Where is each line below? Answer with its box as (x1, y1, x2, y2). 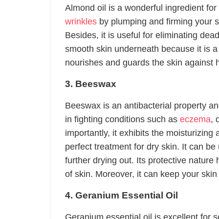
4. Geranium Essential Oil (65, 190, 178, 200)
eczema (180, 114, 211, 124)
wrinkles (65, 17, 97, 26)
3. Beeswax (65, 79, 116, 89)
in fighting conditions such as (65, 114, 180, 124)
